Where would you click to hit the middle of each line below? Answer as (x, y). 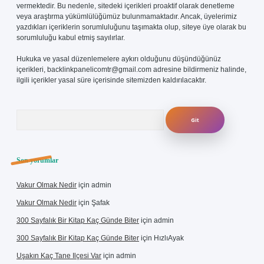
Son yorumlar (37, 160)
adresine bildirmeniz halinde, (199, 70)
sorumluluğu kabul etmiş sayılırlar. (71, 38)
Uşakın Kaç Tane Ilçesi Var (59, 256)
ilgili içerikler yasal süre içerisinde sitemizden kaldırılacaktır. (111, 80)
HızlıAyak (169, 238)
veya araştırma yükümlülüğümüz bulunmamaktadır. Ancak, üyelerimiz (127, 16)
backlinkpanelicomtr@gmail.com (99, 70)
